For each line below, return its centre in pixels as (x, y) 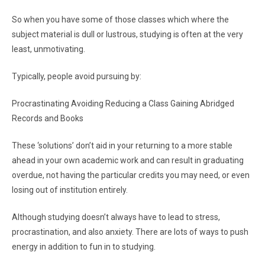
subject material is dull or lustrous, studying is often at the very (127, 34)
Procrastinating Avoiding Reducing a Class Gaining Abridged (123, 104)
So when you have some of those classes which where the (120, 20)
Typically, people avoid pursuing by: (77, 76)
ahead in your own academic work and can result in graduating (128, 160)
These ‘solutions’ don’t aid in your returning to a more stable (122, 146)
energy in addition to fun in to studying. (84, 247)
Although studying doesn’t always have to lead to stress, (116, 217)
